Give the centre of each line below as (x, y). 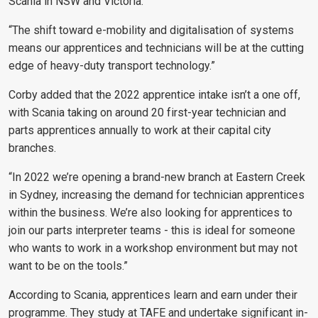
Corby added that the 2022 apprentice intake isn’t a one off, (154, 95)
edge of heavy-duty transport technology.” (112, 66)
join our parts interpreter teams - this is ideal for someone (152, 231)
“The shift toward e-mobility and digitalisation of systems (151, 31)
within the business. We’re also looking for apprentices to (150, 213)
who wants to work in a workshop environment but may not (153, 248)
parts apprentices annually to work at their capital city (140, 131)
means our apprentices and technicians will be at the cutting (156, 48)
